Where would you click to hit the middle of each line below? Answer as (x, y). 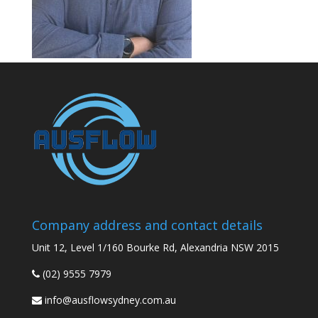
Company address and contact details (147, 225)
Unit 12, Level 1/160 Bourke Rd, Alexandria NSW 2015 (155, 248)
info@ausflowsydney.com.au (110, 300)
